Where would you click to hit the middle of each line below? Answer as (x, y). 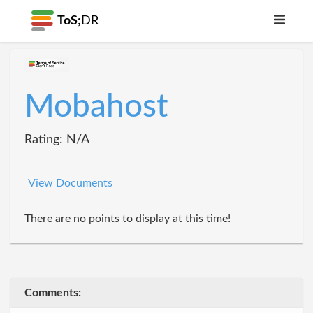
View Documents (70, 183)
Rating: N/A (57, 139)
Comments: (53, 292)
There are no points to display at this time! (128, 219)
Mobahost (96, 107)
